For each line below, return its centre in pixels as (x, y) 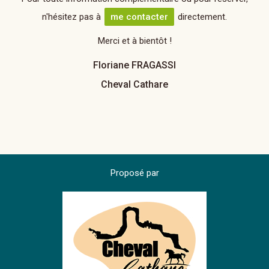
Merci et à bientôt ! (134, 41)
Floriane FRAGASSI (134, 65)
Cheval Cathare (134, 84)
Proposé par (134, 173)
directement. (201, 17)
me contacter (139, 17)
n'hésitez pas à (73, 17)
